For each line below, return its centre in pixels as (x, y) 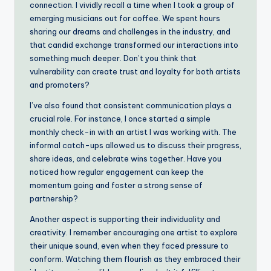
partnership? (54, 198)
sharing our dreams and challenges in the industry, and (130, 31)
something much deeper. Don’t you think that (113, 58)
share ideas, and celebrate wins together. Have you (126, 158)
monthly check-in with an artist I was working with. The (133, 132)
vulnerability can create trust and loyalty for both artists (135, 71)
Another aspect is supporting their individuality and (125, 219)
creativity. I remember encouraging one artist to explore (134, 232)
